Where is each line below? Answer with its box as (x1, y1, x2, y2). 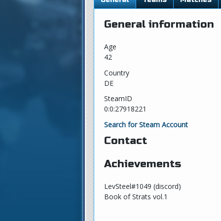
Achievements (104, 158, 181, 170)
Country (104, 68, 129, 77)
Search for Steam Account (104, 119, 188, 129)
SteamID (104, 94, 132, 103)
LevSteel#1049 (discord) (104, 182, 181, 191)
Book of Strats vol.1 (104, 192, 168, 201)
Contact (104, 135, 147, 147)
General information (104, 18, 214, 31)
